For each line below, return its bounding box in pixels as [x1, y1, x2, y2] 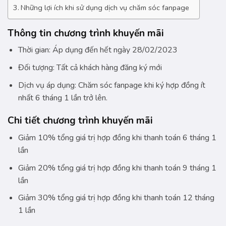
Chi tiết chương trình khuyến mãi [8, 114, 153, 128]
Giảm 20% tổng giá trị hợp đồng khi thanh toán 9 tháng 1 [18, 162, 216, 174]
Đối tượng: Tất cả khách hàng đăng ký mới [18, 62, 162, 74]
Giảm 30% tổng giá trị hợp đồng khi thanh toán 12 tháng [18, 192, 214, 204]
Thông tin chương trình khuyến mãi [8, 26, 164, 40]
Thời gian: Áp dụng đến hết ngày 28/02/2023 [18, 44, 178, 56]
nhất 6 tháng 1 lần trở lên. [18, 92, 107, 103]
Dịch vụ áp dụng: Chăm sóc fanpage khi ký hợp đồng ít [18, 79, 205, 91]
